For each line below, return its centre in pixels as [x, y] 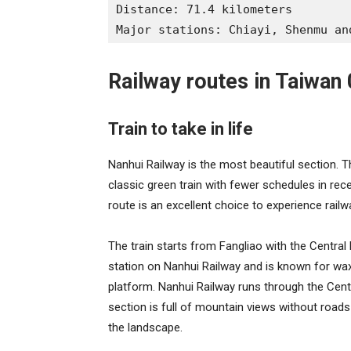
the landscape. [147, 327]
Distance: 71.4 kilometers [204, 9]
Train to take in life [181, 129]
